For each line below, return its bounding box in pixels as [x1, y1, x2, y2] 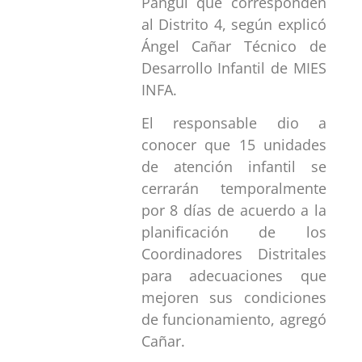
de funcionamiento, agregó [141, 309, 326, 330]
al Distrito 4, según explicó [141, 14, 326, 34]
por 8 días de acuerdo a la [141, 200, 326, 221]
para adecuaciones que [141, 266, 326, 286]
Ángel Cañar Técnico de [141, 36, 326, 56]
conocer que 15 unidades [141, 135, 326, 155]
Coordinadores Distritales [141, 244, 326, 264]
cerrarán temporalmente [141, 179, 326, 199]
